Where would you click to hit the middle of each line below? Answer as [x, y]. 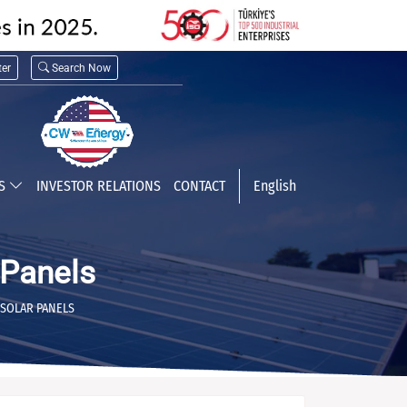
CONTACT [199, 186]
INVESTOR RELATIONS [98, 186]
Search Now [81, 68]
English [274, 186]
